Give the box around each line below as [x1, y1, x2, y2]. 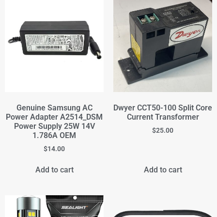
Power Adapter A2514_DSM [6, 112, 103, 122]
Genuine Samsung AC [16, 103, 93, 112]
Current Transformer [126, 112, 199, 122]
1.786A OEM [32, 130, 76, 140]
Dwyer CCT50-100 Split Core [113, 103, 212, 112]
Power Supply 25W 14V [14, 121, 95, 131]
